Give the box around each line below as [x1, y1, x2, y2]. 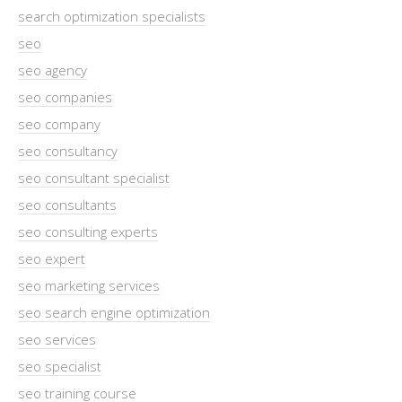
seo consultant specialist [18, 168, 170, 187]
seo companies [18, 87, 112, 106]
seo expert [18, 249, 85, 267]
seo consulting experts [18, 222, 158, 240]
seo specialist [18, 356, 101, 375]
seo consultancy [18, 141, 118, 160]
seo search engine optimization [18, 302, 210, 321]
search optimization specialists [18, 6, 205, 25]
